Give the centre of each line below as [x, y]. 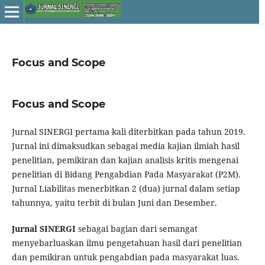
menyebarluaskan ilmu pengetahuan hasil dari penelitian [127, 243]
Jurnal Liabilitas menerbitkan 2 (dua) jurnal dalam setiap [126, 188]
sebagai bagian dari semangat [138, 228]
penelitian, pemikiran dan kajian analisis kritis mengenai [125, 160]
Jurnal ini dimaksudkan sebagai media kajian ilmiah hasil [125, 146]
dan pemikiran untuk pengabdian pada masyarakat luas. [125, 257]
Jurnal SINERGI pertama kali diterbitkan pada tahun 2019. [128, 131]
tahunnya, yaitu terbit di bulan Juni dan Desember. [114, 202]
